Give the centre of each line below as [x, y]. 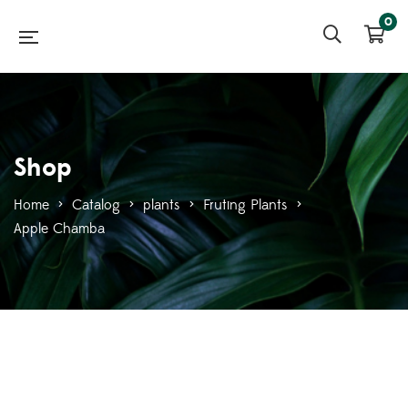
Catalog [96, 205]
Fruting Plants [245, 205]
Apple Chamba [59, 229]
